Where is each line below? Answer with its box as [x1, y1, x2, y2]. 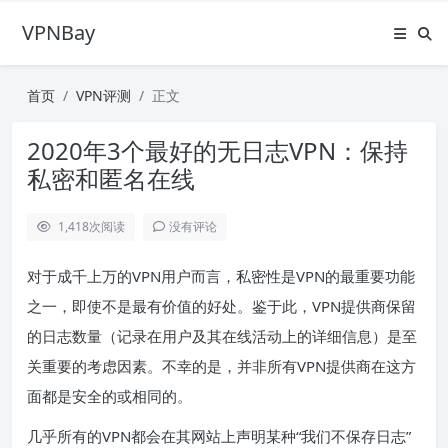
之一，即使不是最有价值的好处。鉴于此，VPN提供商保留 [27, 296, 416, 316]
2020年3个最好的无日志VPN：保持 [27, 134, 408, 167]
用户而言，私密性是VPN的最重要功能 [161, 266, 415, 286]
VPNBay [22, 19, 95, 46]
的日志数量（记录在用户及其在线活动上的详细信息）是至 [27, 326, 417, 346]
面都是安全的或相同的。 [27, 386, 196, 406]
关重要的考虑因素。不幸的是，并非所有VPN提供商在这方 [27, 356, 416, 376]
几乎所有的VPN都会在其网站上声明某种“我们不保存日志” [27, 426, 411, 446]
